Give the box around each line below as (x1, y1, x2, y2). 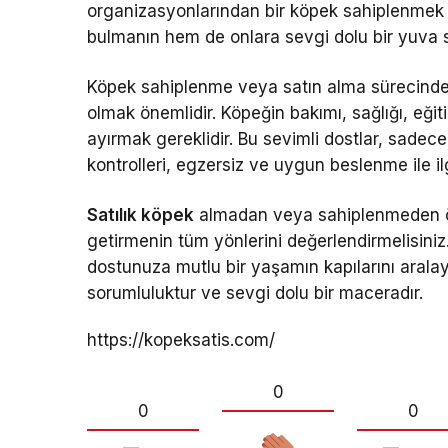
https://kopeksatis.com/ (87, 330, 275, 350)
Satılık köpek (87, 205, 195, 225)
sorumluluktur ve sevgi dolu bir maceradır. (87, 283, 424, 303)
